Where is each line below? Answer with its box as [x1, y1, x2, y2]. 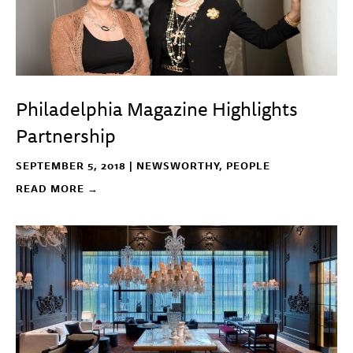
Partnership [16, 121, 116, 150]
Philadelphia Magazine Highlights [16, 94, 298, 124]
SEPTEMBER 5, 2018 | [16, 158, 136, 173]
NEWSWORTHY [136, 158, 219, 173]
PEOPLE [226, 158, 270, 173]
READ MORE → [16, 180, 98, 196]
